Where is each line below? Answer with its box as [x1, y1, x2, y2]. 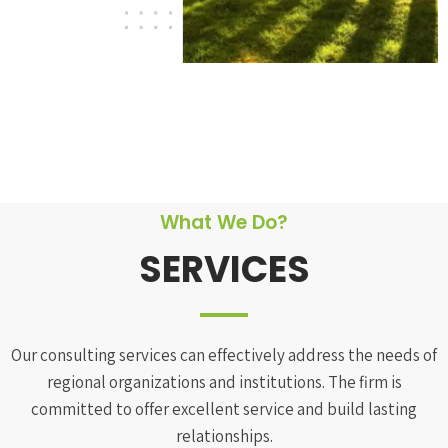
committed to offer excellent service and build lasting [31, 398, 417, 421]
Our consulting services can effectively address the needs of [11, 344, 437, 367]
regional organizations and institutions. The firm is [46, 371, 402, 394]
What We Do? [160, 209, 288, 237]
